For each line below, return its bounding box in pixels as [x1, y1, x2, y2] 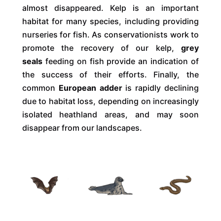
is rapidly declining [125, 82, 199, 93]
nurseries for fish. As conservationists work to [22, 29, 199, 39]
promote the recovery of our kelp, [22, 42, 174, 53]
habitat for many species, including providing [22, 16, 199, 26]
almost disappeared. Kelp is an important [22, 2, 199, 13]
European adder [58, 82, 122, 93]
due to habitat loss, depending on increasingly [22, 96, 199, 106]
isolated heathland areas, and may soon [22, 109, 199, 119]
